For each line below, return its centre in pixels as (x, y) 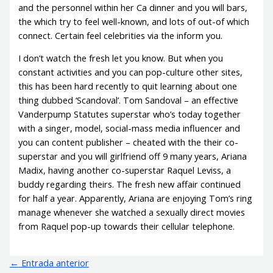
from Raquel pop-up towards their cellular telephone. (127, 226)
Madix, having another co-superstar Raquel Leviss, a (125, 170)
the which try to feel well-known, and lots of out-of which (134, 21)
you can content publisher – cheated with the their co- (129, 142)
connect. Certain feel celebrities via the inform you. (121, 35)
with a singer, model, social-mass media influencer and (129, 128)
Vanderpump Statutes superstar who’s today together (130, 114)
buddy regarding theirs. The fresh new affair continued (130, 184)
